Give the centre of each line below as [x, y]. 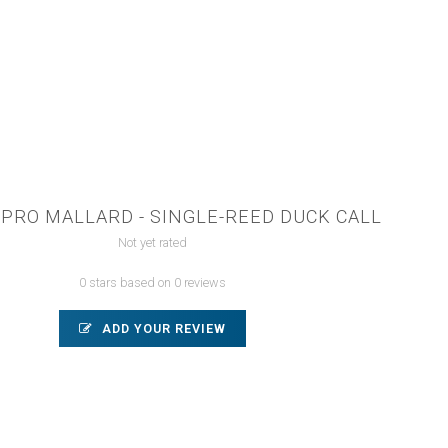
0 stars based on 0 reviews [152, 282]
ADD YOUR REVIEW [161, 328]
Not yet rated [152, 242]
